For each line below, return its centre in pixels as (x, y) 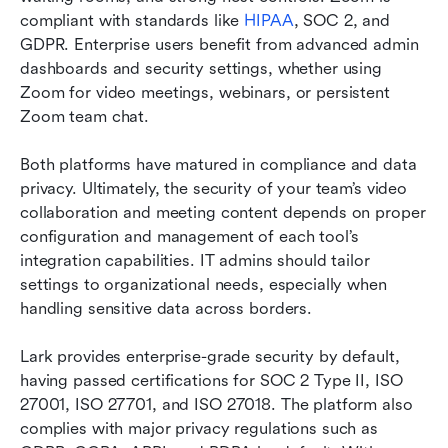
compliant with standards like (132, 20)
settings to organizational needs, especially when (203, 284)
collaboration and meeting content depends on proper (223, 212)
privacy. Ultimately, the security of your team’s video (214, 188)
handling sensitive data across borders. (166, 308)
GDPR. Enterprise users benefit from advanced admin (219, 44)
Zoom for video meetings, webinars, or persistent (205, 92)
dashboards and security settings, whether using (201, 68)
